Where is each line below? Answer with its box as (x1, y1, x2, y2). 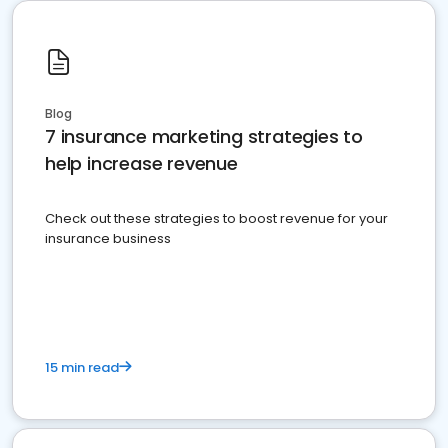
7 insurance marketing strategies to (45, 124, 363, 149)
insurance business (45, 229, 171, 248)
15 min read (45, 358, 119, 377)
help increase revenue (45, 151, 238, 176)
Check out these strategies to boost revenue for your (45, 209, 388, 228)
